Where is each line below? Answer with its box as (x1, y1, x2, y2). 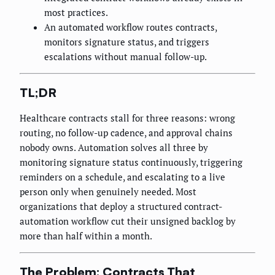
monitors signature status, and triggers (44, 36, 209, 48)
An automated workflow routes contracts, (44, 21, 217, 34)
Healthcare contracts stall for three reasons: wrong (20, 112, 235, 125)
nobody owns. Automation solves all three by (20, 141, 208, 154)
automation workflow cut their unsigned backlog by (20, 215, 236, 228)
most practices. (44, 6, 108, 19)
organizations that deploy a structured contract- (20, 200, 222, 213)
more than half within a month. (20, 230, 152, 242)
